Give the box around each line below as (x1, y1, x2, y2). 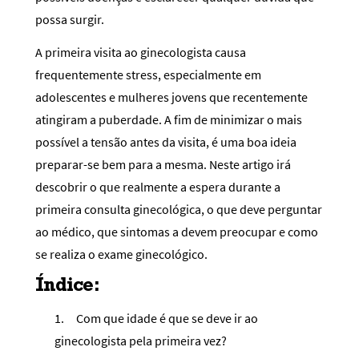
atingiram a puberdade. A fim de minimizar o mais (35, 111, 302, 128)
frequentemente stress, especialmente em (35, 67, 261, 83)
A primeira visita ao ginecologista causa (35, 44, 246, 61)
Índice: (35, 271, 99, 296)
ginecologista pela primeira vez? (54, 332, 227, 349)
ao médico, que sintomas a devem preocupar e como (35, 224, 318, 240)
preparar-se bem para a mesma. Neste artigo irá (35, 156, 291, 173)
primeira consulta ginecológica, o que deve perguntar (35, 201, 322, 218)
